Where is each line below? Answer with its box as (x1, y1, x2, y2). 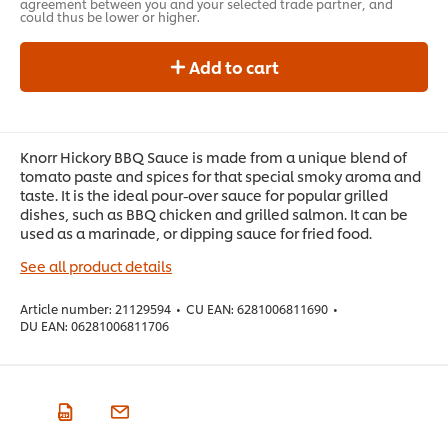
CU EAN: (186, 299, 234, 317)
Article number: (20, 299, 112, 317)
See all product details (20, 255, 172, 275)
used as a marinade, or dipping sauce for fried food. (20, 222, 372, 242)
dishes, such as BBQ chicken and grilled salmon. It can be (20, 203, 408, 223)
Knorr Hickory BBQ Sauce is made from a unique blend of (20, 146, 407, 166)
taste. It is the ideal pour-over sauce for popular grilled (20, 184, 388, 204)
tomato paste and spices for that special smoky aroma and (20, 165, 421, 185)
